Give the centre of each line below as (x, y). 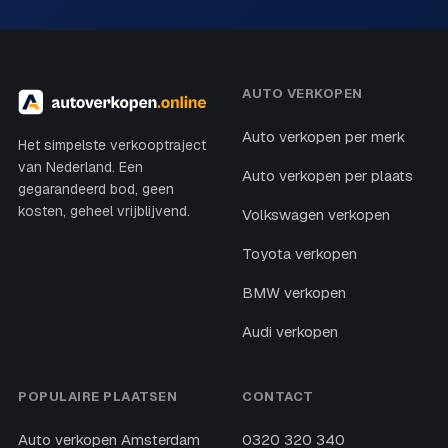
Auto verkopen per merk (323, 136)
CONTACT (278, 396)
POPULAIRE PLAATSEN (98, 396)
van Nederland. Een (80, 166)
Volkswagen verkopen (316, 214)
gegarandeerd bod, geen (96, 188)
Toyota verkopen (299, 253)
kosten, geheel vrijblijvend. (104, 210)
